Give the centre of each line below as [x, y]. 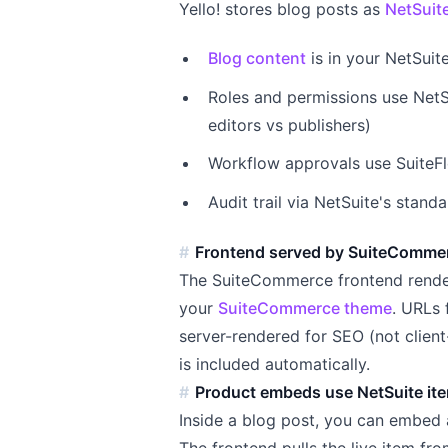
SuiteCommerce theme [305, 307]
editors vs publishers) [289, 124]
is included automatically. [275, 363]
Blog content [256, 58]
